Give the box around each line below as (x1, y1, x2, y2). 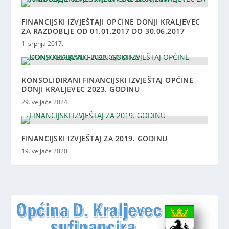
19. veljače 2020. (21, 147, 70, 155)
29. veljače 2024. (21, 98, 70, 106)
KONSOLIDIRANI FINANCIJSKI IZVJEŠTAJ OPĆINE (21, 75, 194, 85)
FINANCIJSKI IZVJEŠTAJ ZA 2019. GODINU (21, 133, 168, 143)
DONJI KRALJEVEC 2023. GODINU (21, 84, 140, 94)
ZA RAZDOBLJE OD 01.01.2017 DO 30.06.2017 (21, 26, 185, 36)
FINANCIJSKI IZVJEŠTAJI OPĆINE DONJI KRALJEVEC (21, 17, 200, 27)
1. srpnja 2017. (21, 39, 64, 48)
